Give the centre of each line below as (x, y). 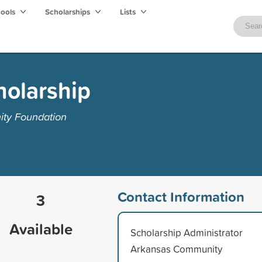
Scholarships (68, 12)
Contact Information (181, 196)
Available (41, 229)
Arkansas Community (176, 249)
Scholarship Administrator (186, 232)
